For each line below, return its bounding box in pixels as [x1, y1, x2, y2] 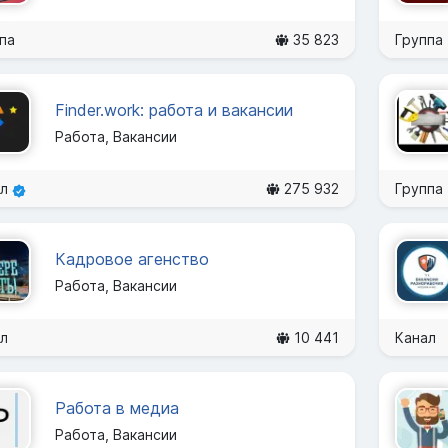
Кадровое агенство [55, 248, 209, 269]
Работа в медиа [55, 397, 179, 418]
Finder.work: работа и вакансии [55, 99, 293, 120]
